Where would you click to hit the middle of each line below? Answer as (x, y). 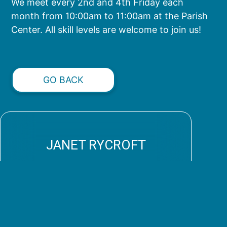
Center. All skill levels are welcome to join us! (106, 29)
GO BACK (64, 80)
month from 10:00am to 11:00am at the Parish (110, 16)
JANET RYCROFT (96, 145)
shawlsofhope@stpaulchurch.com (104, 173)
